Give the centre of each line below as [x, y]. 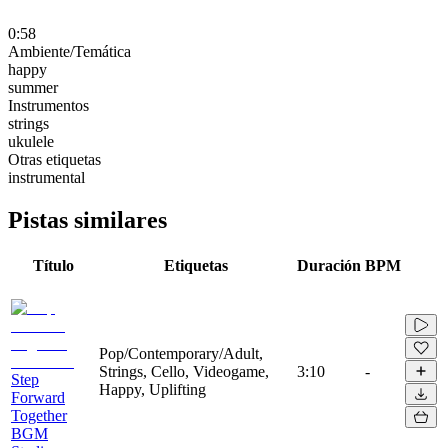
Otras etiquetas [54, 159]
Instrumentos [48, 105]
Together [39, 415]
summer [33, 87]
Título [53, 265]
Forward [38, 397]
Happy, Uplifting [152, 389]
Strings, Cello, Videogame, [184, 371]
